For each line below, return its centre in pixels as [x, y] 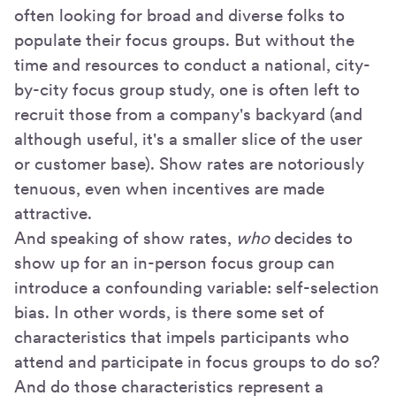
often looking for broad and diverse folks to [179, 15]
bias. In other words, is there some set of [169, 312]
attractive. [53, 213]
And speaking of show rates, [125, 238]
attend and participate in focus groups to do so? [197, 362]
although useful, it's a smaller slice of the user [188, 139]
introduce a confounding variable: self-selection [197, 287]
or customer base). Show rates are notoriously [189, 164]
